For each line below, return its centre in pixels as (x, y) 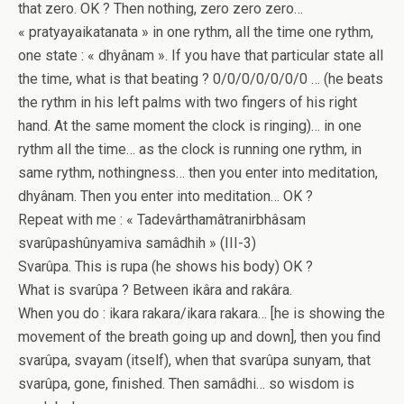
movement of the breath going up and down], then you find (199, 337)
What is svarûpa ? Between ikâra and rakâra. (155, 290)
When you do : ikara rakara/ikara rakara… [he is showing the (202, 313)
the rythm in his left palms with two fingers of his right (188, 102)
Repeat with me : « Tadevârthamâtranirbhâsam (162, 220)
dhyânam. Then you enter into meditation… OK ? (165, 196)
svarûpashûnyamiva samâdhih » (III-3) (137, 243)
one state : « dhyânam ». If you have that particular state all (201, 55)
